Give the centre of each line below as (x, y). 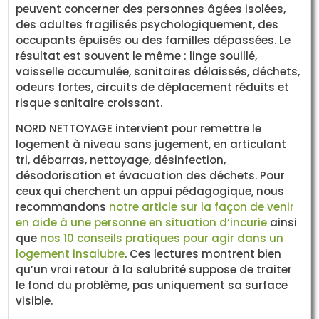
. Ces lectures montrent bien (203, 254)
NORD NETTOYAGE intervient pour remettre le (139, 129)
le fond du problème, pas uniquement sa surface (152, 286)
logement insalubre (70, 254)
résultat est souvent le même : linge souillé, (137, 56)
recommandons (63, 207)
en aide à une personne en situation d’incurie (142, 223)
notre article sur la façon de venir (202, 207)
